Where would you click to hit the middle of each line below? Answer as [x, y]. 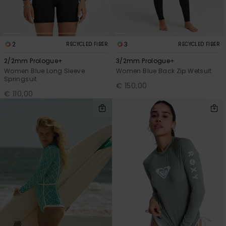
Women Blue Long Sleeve [44, 71]
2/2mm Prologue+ [34, 61]
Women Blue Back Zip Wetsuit [164, 71]
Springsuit [21, 79]
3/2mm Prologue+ [146, 61]
